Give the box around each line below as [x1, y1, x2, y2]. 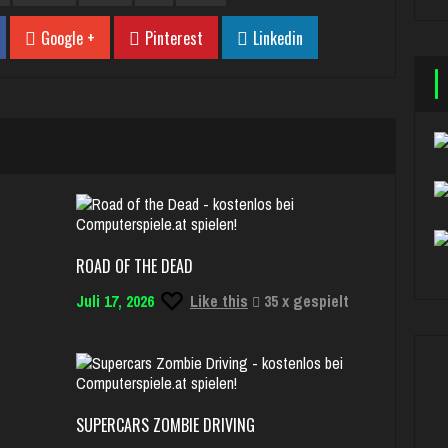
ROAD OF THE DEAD [75, 254, 193, 278]
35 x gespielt [259, 290, 349, 312]
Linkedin [253, 26, 303, 50]
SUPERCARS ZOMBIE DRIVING [75, 413, 255, 437]
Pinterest [145, 26, 203, 50]
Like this [189, 290, 248, 312]
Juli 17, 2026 [75, 290, 154, 312]
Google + [41, 26, 95, 50]
